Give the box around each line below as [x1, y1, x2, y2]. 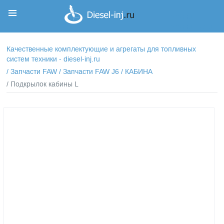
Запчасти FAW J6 [63, 67, 119, 76]
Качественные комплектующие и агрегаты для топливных [6, 44, 196, 54]
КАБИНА [125, 67, 153, 76]
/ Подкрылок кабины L [6, 79, 79, 89]
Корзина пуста [165, 22, 212, 31]
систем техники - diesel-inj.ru [6, 54, 100, 64]
